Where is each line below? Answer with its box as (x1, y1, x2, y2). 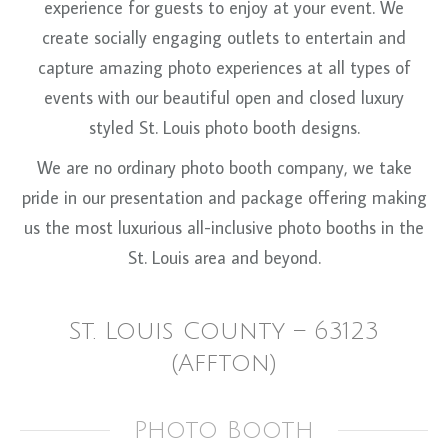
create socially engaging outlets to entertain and (42, 26, 406, 49)
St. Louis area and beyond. (127, 246, 321, 269)
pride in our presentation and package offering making (21, 186, 427, 209)
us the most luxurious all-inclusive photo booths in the (24, 216, 424, 239)
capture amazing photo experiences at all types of (37, 56, 411, 79)
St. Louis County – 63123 (69, 318, 379, 344)
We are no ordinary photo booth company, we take (36, 156, 412, 179)
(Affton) (171, 350, 277, 376)
